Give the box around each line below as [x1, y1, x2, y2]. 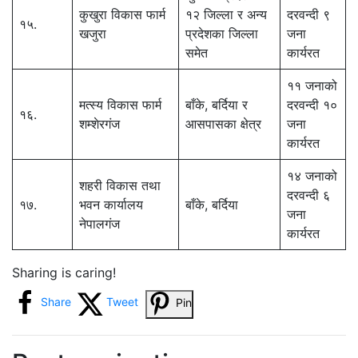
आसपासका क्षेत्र [185, 115, 261, 132]
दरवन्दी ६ [287, 186, 330, 203]
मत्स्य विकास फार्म [79, 96, 161, 113]
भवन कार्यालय [79, 196, 143, 213]
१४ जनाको [287, 167, 337, 184]
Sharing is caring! [12, 264, 116, 280]
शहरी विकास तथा [79, 177, 161, 193]
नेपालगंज [79, 215, 120, 232]
